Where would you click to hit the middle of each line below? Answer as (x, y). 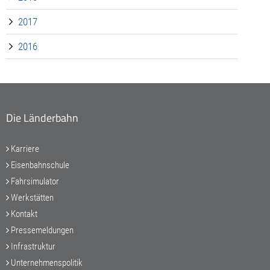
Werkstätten (31, 198)
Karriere (24, 149)
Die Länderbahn (42, 118)
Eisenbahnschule (39, 165)
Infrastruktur (32, 247)
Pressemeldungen (41, 231)
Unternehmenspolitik (46, 263)
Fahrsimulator (34, 182)
